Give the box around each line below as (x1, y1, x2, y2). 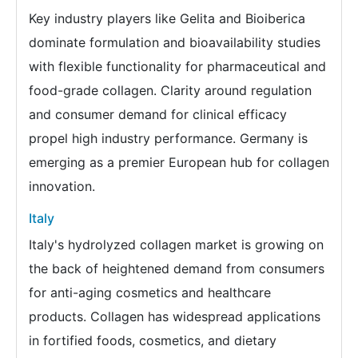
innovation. (29, 178, 95, 194)
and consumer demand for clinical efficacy (29, 106, 287, 122)
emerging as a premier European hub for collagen (29, 154, 329, 170)
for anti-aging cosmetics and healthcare (29, 284, 271, 300)
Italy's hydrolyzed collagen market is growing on (29, 237, 324, 253)
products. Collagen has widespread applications (29, 308, 320, 324)
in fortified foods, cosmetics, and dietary (29, 332, 276, 348)
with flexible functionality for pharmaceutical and (29, 58, 326, 74)
